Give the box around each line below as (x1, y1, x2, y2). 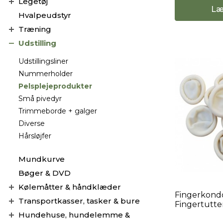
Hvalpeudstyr (18, 10, 71, 20)
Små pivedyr (18, 94, 62, 103)
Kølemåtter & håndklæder (18, 182, 121, 192)
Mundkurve (18, 154, 65, 164)
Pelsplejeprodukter (18, 82, 92, 91)
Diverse (18, 119, 45, 128)
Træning (18, 24, 51, 34)
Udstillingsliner (18, 57, 68, 66)
